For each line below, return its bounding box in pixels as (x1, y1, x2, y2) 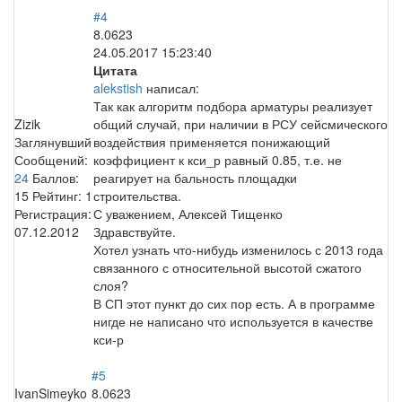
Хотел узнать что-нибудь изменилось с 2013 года (93, 240, 383, 258)
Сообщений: (14, 150, 88, 169)
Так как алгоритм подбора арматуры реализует (93, 96, 372, 115)
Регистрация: (14, 204, 92, 223)
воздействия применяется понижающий (93, 132, 330, 151)
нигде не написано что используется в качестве (93, 311, 373, 330)
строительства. (93, 186, 181, 205)
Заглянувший (14, 132, 92, 151)
